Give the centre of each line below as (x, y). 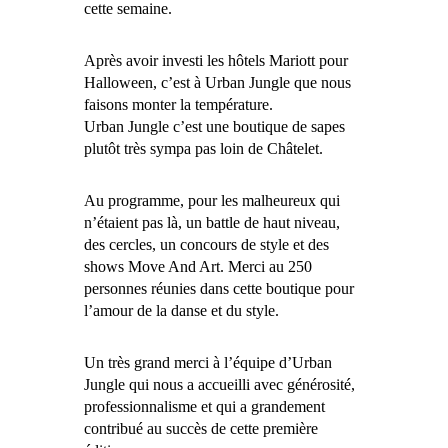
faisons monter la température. (178, 104)
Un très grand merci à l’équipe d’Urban (208, 362)
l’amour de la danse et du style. (181, 310)
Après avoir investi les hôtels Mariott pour (216, 60)
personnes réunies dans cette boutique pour (219, 288)
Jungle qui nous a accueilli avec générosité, (219, 384)
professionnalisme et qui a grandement (204, 406)
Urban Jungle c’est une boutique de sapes (214, 126)
